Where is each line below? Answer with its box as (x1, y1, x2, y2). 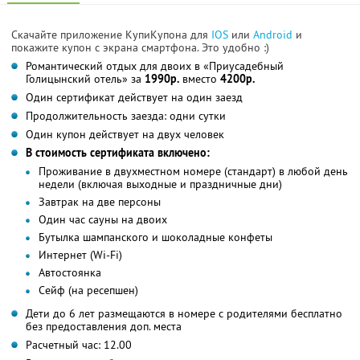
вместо (179, 71, 220, 86)
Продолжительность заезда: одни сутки (26, 108, 226, 123)
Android (253, 27, 296, 42)
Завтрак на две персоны (39, 194, 161, 209)
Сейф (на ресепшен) (39, 282, 138, 297)
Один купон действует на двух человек (26, 126, 224, 141)
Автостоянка (39, 264, 101, 280)
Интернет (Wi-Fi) (39, 247, 122, 262)
